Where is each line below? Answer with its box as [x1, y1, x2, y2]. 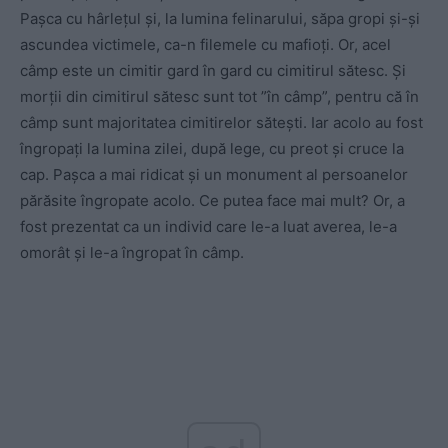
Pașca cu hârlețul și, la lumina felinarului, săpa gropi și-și [20, 8, 420, 28]
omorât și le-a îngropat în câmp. [20, 242, 244, 262]
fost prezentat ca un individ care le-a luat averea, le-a [20, 216, 397, 236]
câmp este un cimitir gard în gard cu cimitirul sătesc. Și [20, 60, 406, 80]
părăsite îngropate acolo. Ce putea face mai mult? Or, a [20, 190, 405, 210]
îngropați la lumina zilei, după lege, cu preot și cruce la [20, 138, 404, 158]
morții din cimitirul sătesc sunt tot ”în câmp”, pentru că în [20, 86, 419, 106]
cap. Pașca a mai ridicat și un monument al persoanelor [20, 164, 408, 184]
